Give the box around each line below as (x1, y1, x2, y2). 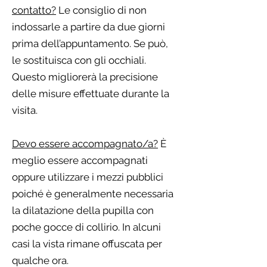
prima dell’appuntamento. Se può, (12, 38, 168, 49)
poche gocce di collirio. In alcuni (12, 221, 161, 233)
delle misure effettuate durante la (12, 88, 169, 100)
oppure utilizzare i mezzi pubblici (12, 171, 163, 183)
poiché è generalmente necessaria (12, 188, 173, 200)
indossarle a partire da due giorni (12, 21, 165, 33)
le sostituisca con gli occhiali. (12, 54, 146, 66)
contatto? (12, 4, 56, 16)
